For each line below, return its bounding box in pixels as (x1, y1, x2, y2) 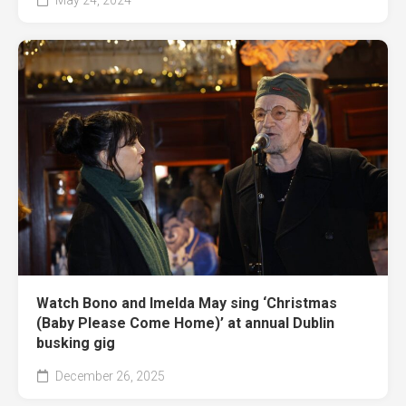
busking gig (36, 333, 115, 352)
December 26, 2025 (53, 368, 165, 383)
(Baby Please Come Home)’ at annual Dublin (36, 314, 334, 332)
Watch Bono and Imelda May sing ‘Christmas (36, 294, 337, 312)
